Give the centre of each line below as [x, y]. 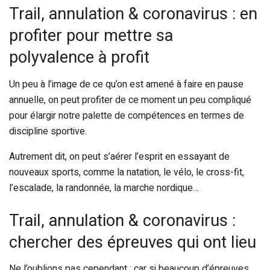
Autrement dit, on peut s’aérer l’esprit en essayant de [119, 156]
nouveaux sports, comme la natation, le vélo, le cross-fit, [127, 172]
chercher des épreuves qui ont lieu [133, 242]
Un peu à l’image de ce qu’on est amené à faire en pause [126, 84]
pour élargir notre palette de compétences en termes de [127, 115]
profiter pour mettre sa [91, 36]
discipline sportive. [48, 131]
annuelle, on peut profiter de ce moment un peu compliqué [130, 100]
